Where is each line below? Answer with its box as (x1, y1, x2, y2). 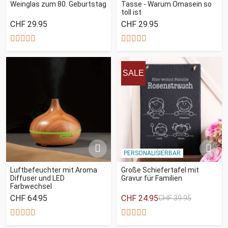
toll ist (121, 8, 141, 16)
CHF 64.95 (10, 193, 47, 203)
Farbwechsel (10, 182, 52, 190)
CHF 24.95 (121, 193, 158, 203)
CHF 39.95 (158, 194, 191, 202)
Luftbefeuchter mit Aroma (10, 165, 97, 174)
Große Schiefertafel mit (121, 165, 199, 174)
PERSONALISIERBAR (123, 149, 181, 157)
